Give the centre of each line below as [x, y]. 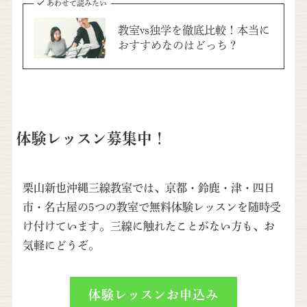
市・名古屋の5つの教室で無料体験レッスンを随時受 [151, 207]
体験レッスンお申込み [153, 295]
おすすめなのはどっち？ [178, 46]
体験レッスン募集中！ [91, 138]
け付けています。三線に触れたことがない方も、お [148, 226]
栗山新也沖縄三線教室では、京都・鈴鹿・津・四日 [148, 187]
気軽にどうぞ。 [61, 245]
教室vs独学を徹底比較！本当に [194, 30]
